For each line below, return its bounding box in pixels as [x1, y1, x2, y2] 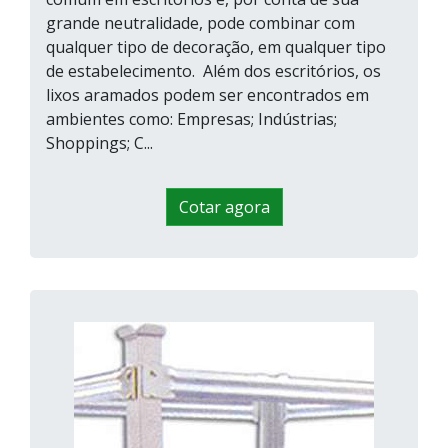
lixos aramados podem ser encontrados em [46, 84, 369, 107]
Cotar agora [178, 196, 270, 219]
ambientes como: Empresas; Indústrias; [46, 108, 337, 131]
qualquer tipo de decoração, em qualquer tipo [46, 36, 386, 59]
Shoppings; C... [46, 132, 153, 155]
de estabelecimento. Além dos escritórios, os [46, 60, 381, 83]
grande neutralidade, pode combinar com [46, 12, 355, 35]
